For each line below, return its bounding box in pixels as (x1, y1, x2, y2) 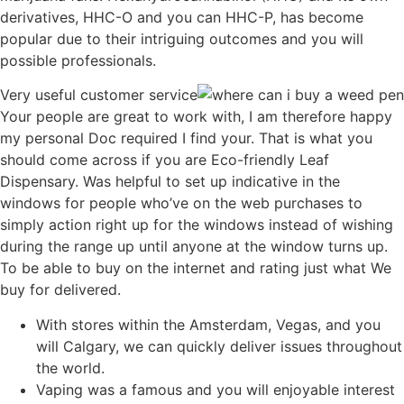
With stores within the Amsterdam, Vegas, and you (36, 315, 381, 334)
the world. (36, 358, 105, 377)
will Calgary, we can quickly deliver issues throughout (36, 336, 402, 355)
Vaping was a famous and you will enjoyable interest (36, 380, 395, 399)
